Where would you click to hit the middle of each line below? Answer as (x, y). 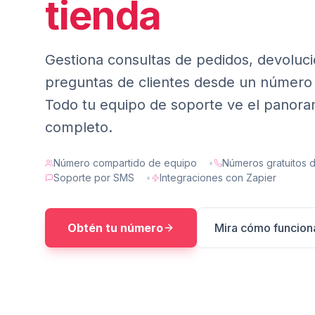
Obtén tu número (115, 228)
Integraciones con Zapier (218, 178)
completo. (79, 127)
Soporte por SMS (94, 178)
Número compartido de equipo (125, 163)
